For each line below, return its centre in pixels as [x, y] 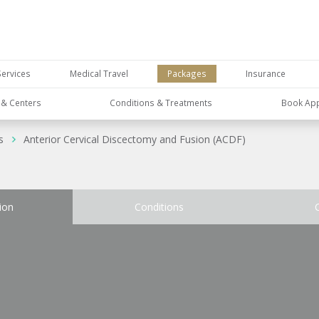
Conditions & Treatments [161, 102]
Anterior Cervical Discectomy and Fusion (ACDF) [135, 140]
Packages [187, 74]
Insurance [265, 74]
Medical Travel [99, 74]
